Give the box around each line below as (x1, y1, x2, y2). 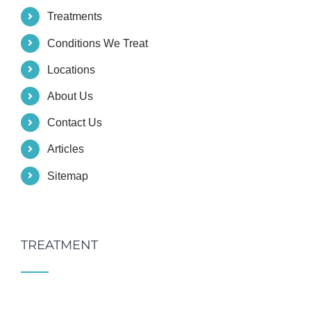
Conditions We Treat (47, 37, 149, 49)
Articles (47, 143, 85, 155)
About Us (47, 90, 94, 102)
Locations (47, 63, 96, 76)
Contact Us (47, 117, 103, 129)
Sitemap (47, 169, 89, 182)
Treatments (47, 10, 103, 23)
